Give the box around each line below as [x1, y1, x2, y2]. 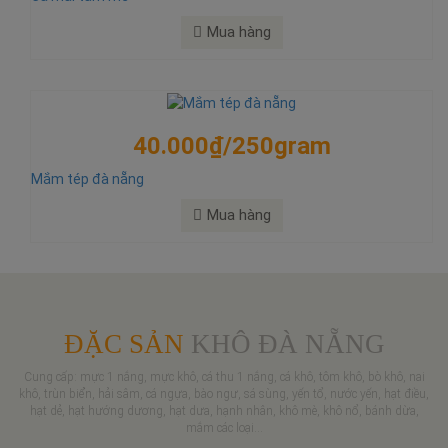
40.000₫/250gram [132, 131, 331, 160]
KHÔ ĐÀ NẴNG [183, 328, 385, 359]
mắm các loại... [185, 420, 263, 435]
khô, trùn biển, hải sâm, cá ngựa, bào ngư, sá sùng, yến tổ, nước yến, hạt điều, [19, 386, 429, 401]
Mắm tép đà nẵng [31, 170, 144, 187]
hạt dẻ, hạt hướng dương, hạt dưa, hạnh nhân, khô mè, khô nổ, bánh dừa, [29, 403, 419, 418]
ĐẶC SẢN [63, 328, 184, 359]
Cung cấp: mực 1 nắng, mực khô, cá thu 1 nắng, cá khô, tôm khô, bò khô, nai [23, 369, 425, 384]
